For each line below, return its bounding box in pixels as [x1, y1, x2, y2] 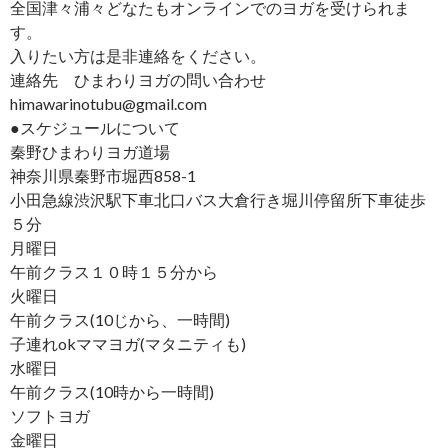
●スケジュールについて [10, 117, 180, 137]
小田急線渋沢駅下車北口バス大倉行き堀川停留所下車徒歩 [10, 189, 426, 209]
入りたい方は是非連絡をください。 [10, 45, 266, 65]
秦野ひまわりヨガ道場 [10, 141, 170, 161]
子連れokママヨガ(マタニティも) [10, 333, 246, 353]
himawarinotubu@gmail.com [10, 93, 207, 113]
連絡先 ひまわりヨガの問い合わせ [10, 69, 266, 89]
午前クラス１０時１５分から [10, 261, 218, 281]
